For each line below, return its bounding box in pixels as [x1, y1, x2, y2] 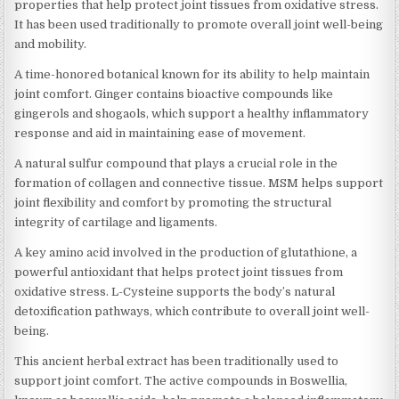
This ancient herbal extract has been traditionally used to [14, 354, 339, 368]
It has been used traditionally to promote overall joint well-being [14, 17, 384, 31]
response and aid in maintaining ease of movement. [14, 126, 306, 140]
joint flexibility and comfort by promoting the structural [14, 195, 332, 209]
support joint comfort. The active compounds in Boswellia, [14, 373, 348, 387]
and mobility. [14, 37, 87, 51]
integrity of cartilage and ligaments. [14, 215, 218, 229]
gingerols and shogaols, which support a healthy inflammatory [14, 106, 370, 120]
